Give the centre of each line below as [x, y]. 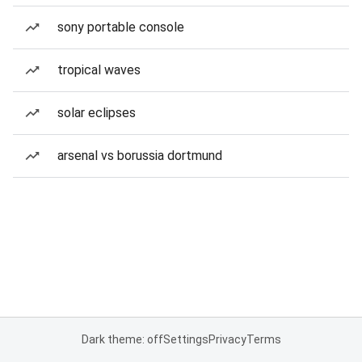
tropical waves [99, 70]
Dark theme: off [122, 339]
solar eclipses [97, 113]
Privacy [227, 339]
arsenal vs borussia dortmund [140, 156]
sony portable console [121, 27]
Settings [185, 339]
